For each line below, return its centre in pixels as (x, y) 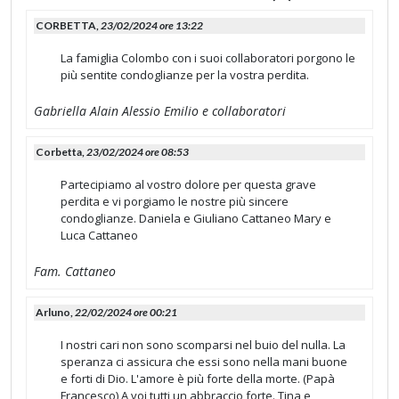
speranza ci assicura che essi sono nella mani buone (204, 362)
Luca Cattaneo (99, 235)
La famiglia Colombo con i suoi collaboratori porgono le (208, 58)
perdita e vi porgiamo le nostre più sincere (175, 201)
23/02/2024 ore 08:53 (138, 152)
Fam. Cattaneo (75, 271)
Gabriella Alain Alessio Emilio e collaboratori (160, 111)
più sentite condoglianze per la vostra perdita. (185, 75)
